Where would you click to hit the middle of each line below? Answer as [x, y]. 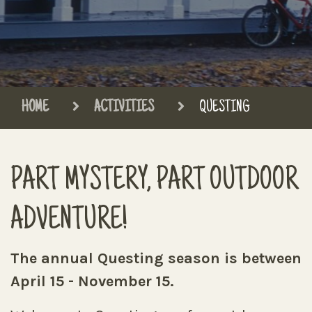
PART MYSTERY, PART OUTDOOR [154, 182]
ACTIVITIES [124, 108]
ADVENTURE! [69, 221]
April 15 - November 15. [92, 281]
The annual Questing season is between [156, 258]
